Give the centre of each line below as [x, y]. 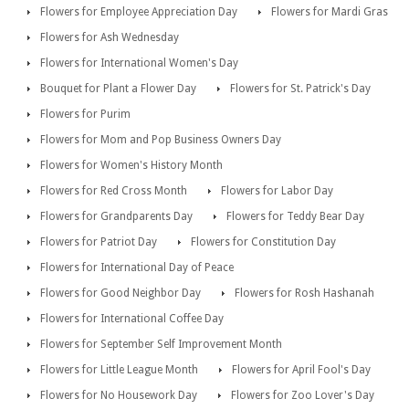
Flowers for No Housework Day [119, 395]
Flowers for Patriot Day [99, 241]
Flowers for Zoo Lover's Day [303, 395]
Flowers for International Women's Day [139, 63]
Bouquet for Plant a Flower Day [118, 88]
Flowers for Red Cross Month [114, 190]
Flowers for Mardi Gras [330, 11]
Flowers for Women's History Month [131, 165]
